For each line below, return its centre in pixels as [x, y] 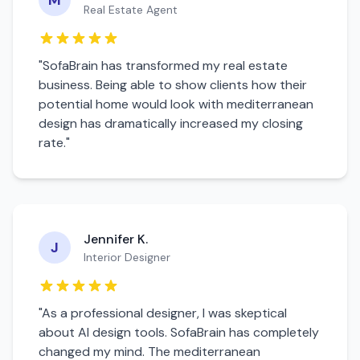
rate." [54, 143]
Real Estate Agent [131, 10]
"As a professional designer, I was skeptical [163, 313]
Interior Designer [127, 257]
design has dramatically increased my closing [171, 123]
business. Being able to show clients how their [173, 85]
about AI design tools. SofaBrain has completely [179, 332]
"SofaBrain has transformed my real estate [163, 65]
